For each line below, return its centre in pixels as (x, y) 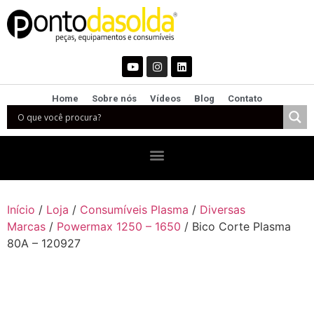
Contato (245, 98)
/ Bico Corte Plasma (236, 226)
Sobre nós (114, 98)
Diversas (223, 210)
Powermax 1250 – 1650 (119, 226)
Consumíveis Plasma (134, 210)
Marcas (26, 226)
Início (21, 210)
